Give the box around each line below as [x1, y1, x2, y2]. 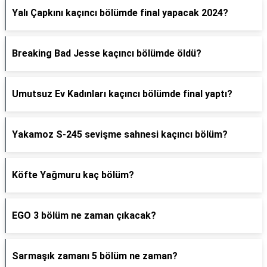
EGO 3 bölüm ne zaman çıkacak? [12, 210, 156, 221]
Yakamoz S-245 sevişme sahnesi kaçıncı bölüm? [12, 129, 228, 140]
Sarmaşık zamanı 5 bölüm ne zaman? [12, 250, 178, 262]
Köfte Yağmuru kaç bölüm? [12, 169, 134, 181]
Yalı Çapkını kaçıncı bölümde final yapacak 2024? [12, 7, 228, 18]
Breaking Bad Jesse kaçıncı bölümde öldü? [12, 48, 201, 59]
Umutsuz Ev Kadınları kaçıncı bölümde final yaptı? [12, 88, 232, 100]
